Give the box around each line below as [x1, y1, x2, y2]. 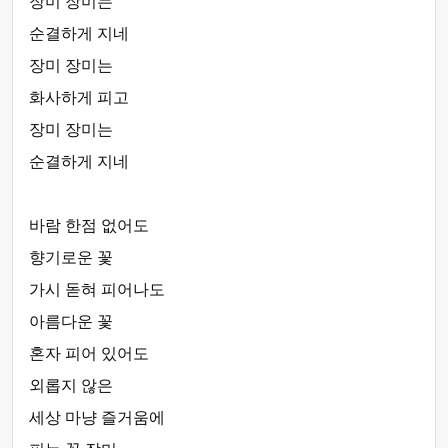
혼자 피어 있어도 [29, 345, 149, 362]
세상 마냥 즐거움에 [29, 409, 165, 426]
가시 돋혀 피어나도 [29, 281, 165, 298]
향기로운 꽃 [29, 249, 113, 266]
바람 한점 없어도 [29, 217, 149, 234]
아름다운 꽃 [29, 313, 113, 330]
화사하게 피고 [29, 89, 129, 106]
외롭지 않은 [29, 377, 113, 394]
